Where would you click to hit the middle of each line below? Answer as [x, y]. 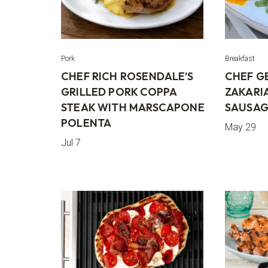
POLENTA [86, 123]
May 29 [240, 127]
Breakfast [240, 59]
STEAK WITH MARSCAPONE [133, 107]
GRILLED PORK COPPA [119, 92]
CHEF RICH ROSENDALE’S [127, 76]
